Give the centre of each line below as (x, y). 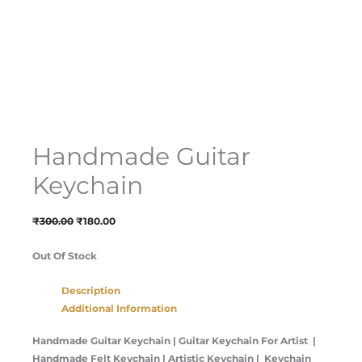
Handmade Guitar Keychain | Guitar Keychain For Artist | (174, 340)
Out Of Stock (65, 255)
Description (91, 290)
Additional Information (119, 308)
